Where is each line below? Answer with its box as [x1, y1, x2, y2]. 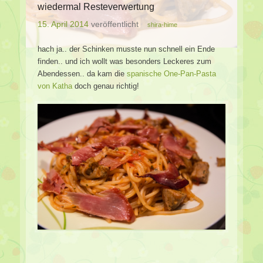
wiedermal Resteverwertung [38, 2, 154, 12]
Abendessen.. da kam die [38, 69, 127, 79]
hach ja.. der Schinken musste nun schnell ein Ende [38, 45, 215, 54]
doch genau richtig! [72, 82, 139, 91]
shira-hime [147, 21, 177, 29]
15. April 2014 [38, 19, 89, 29]
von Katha [38, 82, 72, 91]
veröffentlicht [89, 19, 139, 29]
